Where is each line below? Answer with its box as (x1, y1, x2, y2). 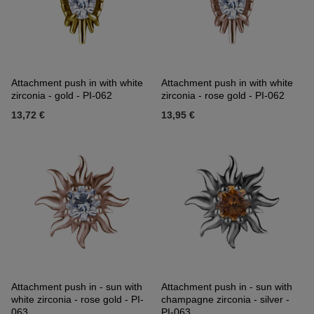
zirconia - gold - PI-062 (11, 90, 112, 102)
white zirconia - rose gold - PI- (11, 294, 144, 306)
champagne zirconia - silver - (161, 294, 289, 306)
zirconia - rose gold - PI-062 (161, 90, 285, 102)
